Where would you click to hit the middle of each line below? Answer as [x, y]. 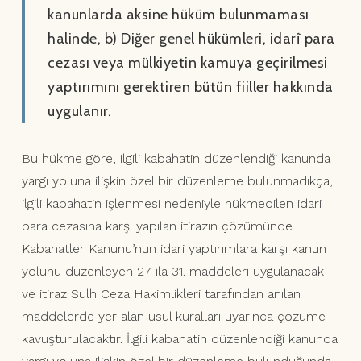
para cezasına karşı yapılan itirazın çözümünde [157, 226]
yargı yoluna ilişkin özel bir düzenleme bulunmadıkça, [177, 181]
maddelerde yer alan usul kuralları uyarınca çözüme [173, 317]
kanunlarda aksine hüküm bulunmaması [178, 15]
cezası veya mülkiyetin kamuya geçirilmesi [188, 63]
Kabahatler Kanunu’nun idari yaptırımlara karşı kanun [174, 249]
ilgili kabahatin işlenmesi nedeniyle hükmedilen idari [171, 204]
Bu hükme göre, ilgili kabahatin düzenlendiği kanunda [176, 159]
